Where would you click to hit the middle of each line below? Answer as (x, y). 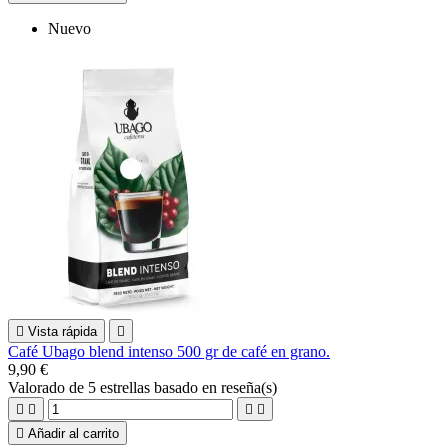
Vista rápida (62, 331)
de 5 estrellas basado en (145, 387)
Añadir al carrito (73, 433)
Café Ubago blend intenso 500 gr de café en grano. (169, 351)
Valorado (38, 387)
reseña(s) (249, 387)
